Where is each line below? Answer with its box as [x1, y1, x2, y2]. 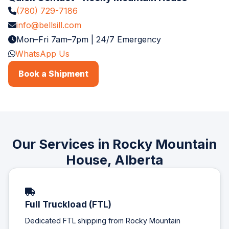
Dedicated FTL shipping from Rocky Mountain [25, 216, 180, 225]
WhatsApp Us [15, 49, 70, 59]
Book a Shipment [18, 68, 88, 79]
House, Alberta [66, 152, 163, 168]
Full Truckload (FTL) [25, 199, 111, 210]
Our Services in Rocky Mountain [12, 136, 217, 152]
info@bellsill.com [16, 20, 81, 31]
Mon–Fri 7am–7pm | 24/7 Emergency [16, 34, 161, 45]
